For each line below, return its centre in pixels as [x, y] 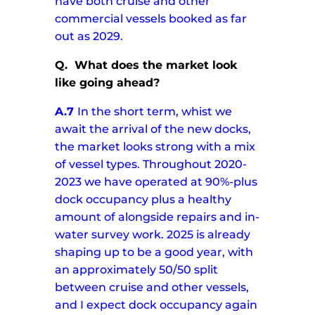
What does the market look [156, 65]
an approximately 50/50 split [137, 270]
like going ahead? [108, 83]
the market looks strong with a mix [155, 147]
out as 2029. [89, 37]
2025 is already [209, 235]
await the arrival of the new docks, [153, 129]
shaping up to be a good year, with [154, 252]
